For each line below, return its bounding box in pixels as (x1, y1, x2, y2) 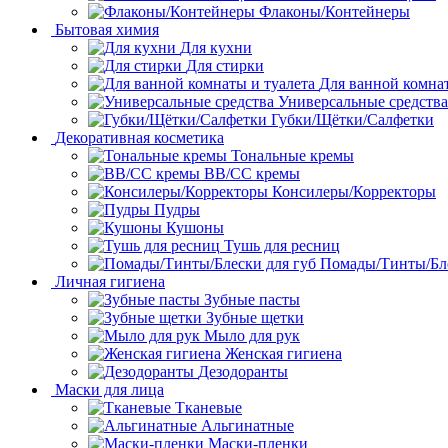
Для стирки (186, 57, 264, 74)
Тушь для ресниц (224, 237, 340, 254)
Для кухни (180, 39, 252, 56)
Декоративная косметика (55, 129, 224, 146)
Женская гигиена (225, 345, 342, 362)
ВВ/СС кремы (204, 165, 300, 182)
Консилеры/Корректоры (272, 183, 436, 200)
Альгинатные (201, 417, 294, 434)
